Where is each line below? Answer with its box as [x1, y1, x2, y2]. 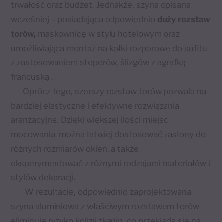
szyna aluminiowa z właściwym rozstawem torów [11, 201, 200, 211]
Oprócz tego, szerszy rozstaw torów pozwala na [11, 86, 207, 96]
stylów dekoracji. [11, 172, 86, 182]
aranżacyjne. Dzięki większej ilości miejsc [11, 114, 168, 125]
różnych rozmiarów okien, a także [11, 143, 139, 154]
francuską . [11, 71, 54, 82]
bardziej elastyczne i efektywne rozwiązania [11, 100, 180, 111]
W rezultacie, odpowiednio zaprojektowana [25, 186, 192, 197]
